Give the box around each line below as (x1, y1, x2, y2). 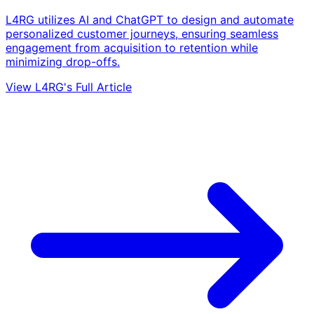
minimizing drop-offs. (6, 54, 120, 69)
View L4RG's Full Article (6, 79, 132, 94)
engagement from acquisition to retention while (6, 40, 258, 55)
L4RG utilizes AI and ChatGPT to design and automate (6, 12, 294, 27)
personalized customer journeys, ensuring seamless (6, 26, 278, 41)
